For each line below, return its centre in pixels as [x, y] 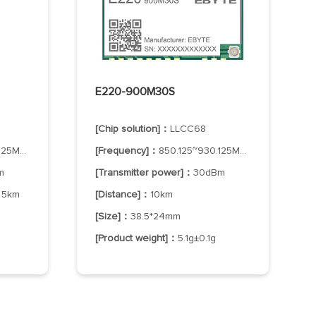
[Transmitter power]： [145, 172]
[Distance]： [123, 194]
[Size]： [113, 216]
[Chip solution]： [133, 129]
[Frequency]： [127, 151]
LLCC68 [188, 129]
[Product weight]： [137, 238]
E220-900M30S [135, 91]
